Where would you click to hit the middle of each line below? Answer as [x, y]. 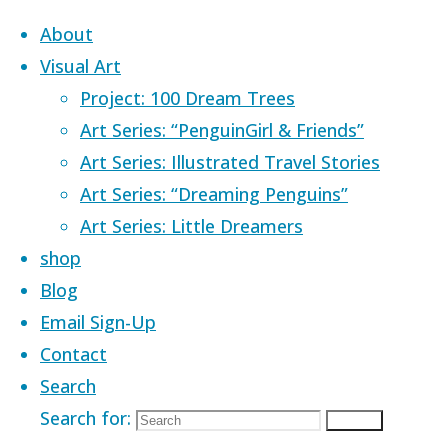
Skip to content [72, 24]
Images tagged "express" [305, 402]
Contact [73, 354]
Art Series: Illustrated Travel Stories [230, 162]
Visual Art [80, 66]
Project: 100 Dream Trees [187, 98]
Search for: [85, 418]
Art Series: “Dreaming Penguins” [214, 194]
